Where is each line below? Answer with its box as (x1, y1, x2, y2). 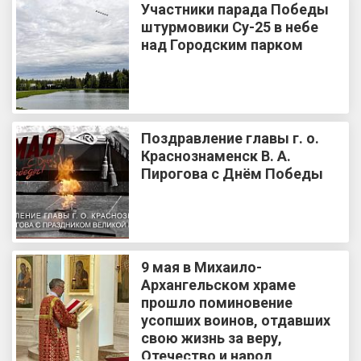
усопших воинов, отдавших (141, 311, 330, 329)
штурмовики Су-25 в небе (141, 18, 318, 35)
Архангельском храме (141, 276, 296, 293)
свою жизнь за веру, (141, 329, 282, 346)
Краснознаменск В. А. (141, 147, 291, 164)
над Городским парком (141, 35, 303, 53)
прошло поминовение (141, 293, 293, 311)
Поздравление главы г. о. (141, 129, 319, 147)
